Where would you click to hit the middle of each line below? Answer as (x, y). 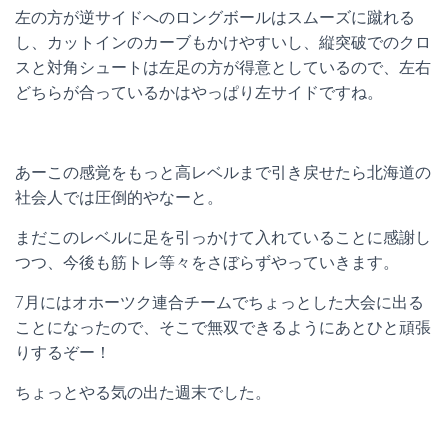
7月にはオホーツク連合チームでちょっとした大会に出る (219, 302)
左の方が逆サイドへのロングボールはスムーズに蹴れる (215, 17)
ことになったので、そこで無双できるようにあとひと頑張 (223, 327)
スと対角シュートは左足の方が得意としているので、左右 (223, 67)
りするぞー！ (63, 352)
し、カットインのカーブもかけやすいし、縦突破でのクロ (223, 42)
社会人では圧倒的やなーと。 (119, 197)
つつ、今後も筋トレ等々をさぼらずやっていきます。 (207, 262)
